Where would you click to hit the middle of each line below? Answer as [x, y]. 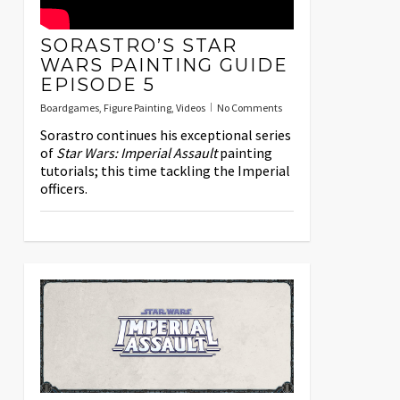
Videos [190, 108]
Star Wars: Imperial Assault [136, 153]
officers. [63, 189]
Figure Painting [137, 108]
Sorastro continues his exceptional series [165, 135]
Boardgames [69, 108]
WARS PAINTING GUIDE [164, 66]
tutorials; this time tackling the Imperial [165, 171]
